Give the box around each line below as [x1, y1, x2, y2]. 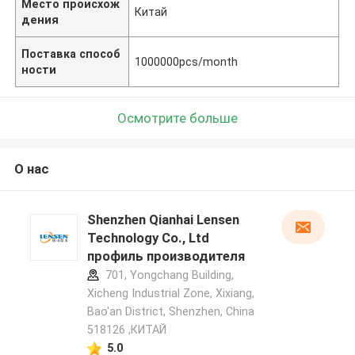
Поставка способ [21, 47, 121, 60]
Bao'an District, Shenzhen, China [86, 305, 254, 319]
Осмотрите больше [117, 109, 238, 126]
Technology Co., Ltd [86, 230, 209, 246]
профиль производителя [86, 248, 245, 265]
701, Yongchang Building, [101, 269, 234, 282]
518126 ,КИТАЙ [86, 323, 166, 337]
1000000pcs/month [135, 55, 239, 68]
